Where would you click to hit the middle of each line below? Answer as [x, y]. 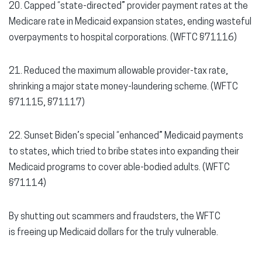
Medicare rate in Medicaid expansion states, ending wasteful [130, 22]
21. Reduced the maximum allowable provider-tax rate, [118, 71]
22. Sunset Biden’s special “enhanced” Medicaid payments [126, 136]
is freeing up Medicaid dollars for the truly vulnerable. [114, 233]
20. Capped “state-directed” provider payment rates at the [128, 6]
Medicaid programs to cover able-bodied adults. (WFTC [119, 168]
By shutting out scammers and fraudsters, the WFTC [115, 217]
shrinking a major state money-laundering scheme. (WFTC [123, 87]
